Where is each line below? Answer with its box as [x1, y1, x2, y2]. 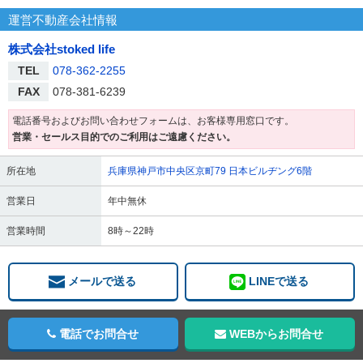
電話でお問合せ [58, 327, 139, 340]
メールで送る [68, 274, 136, 288]
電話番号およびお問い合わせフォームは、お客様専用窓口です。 [11, 115, 294, 127]
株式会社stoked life [8, 41, 115, 56]
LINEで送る [249, 274, 309, 288]
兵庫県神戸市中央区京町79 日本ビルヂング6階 [108, 164, 312, 177]
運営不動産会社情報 [8, 12, 117, 27]
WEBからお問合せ [229, 327, 323, 340]
